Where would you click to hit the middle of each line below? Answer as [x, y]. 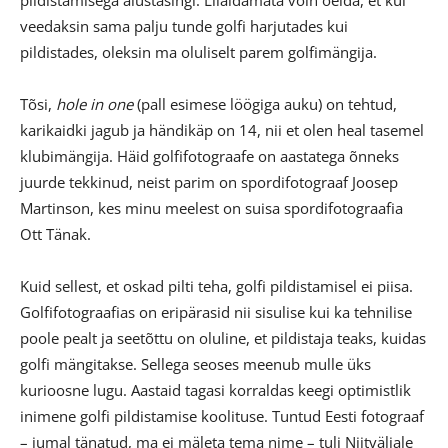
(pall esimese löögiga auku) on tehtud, [265, 103]
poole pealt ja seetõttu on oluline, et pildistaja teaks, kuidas [223, 337]
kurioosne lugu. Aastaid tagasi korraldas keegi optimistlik [215, 389]
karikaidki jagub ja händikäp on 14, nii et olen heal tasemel [222, 129]
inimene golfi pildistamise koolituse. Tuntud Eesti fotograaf [222, 415]
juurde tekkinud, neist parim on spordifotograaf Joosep [209, 181]
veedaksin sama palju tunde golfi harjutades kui [184, 25]
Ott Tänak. [55, 233]
